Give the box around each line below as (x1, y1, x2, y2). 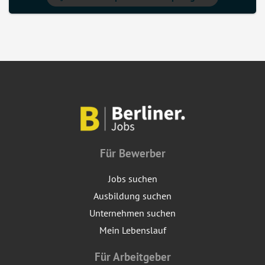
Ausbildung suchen (93, 190, 172, 202)
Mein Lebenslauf (99, 224, 166, 237)
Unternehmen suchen (89, 207, 176, 219)
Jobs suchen (108, 173, 157, 185)
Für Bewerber (99, 146, 166, 161)
